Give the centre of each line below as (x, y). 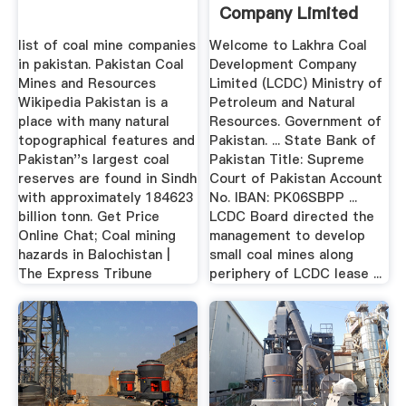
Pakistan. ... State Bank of (293, 140)
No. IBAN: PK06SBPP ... (284, 197)
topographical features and (106, 140)
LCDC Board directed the (292, 216)
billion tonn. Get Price (88, 216)
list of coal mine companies (106, 45)
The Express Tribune (85, 273)
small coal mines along (282, 254)
